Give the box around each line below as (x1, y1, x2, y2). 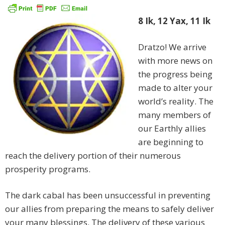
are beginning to (138, 136, 203, 148)
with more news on (138, 55, 212, 67)
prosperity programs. (5, 163, 90, 175)
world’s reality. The (138, 95, 213, 107)
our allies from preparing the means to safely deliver (5, 203, 214, 215)
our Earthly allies (138, 123, 206, 135)
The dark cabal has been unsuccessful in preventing (5, 189, 210, 201)
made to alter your (138, 82, 212, 94)
